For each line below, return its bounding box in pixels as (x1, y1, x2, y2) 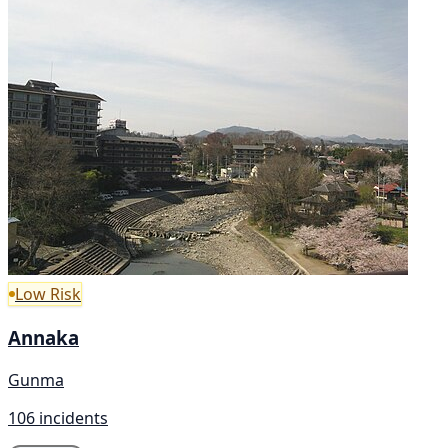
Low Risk (15, 283, 81, 306)
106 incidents (8, 406, 108, 429)
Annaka (8, 324, 79, 350)
